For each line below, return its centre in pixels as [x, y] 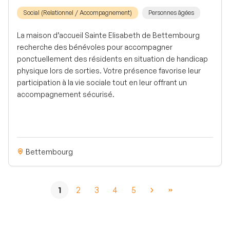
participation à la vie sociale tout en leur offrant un [102, 82]
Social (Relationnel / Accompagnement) [78, 12]
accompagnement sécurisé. [66, 94]
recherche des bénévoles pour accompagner [95, 47]
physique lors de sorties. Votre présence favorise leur [109, 70]
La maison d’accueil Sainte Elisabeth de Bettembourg [108, 35]
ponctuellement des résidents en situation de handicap [112, 59]
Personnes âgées [171, 12]
